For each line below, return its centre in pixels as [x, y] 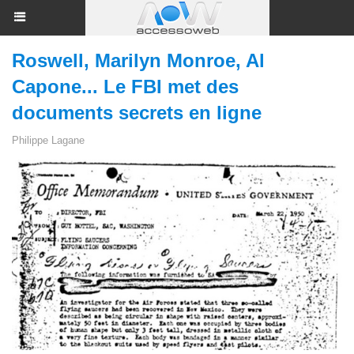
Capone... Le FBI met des [125, 87]
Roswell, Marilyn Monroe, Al [138, 60]
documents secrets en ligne [137, 113]
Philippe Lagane [48, 140]
